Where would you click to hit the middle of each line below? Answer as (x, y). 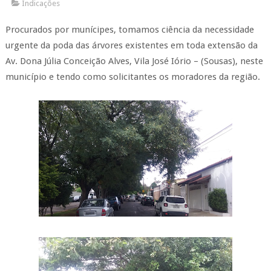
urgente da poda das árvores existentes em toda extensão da (131, 46)
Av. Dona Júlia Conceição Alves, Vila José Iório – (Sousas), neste (134, 61)
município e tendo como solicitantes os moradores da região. (132, 77)
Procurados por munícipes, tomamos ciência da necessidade (129, 30)
